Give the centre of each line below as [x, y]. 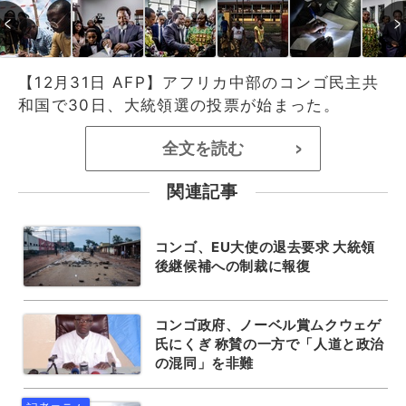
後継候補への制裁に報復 [232, 266]
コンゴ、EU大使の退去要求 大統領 [265, 246]
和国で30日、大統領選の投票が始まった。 [179, 105]
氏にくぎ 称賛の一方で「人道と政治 [269, 344]
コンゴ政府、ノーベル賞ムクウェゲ [268, 325]
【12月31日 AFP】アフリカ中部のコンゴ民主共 [198, 82]
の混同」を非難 [204, 363]
